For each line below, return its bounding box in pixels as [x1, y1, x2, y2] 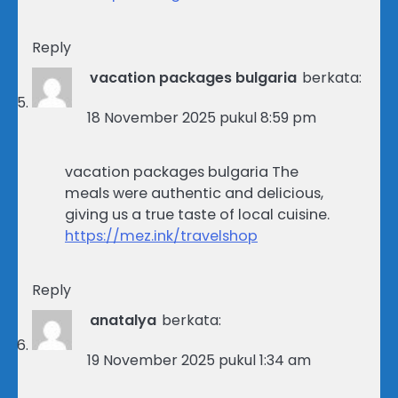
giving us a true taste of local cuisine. [65, 203, 330, 225]
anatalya [90, 309, 156, 330]
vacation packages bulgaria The [65, 161, 298, 182]
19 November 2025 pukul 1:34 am [87, 349, 311, 370]
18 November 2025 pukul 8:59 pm [87, 107, 316, 128]
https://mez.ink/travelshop [65, 225, 258, 246]
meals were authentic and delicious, [65, 182, 323, 203]
